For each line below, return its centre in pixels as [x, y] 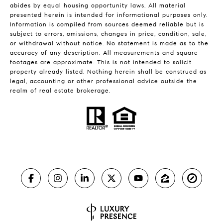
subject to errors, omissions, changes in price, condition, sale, [108, 34]
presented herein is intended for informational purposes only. [109, 15]
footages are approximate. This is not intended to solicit [101, 62]
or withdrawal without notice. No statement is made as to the [109, 43]
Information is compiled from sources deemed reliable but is [107, 24]
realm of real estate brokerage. [60, 91]
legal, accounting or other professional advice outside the [104, 81]
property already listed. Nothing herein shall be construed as [108, 72]
